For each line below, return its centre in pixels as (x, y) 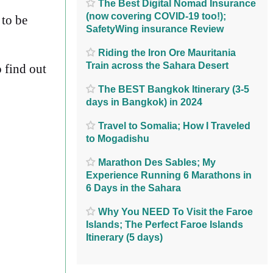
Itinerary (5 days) (124, 237)
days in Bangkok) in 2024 (144, 102)
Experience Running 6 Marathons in (169, 175)
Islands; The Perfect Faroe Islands (165, 224)
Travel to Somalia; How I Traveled (174, 126)
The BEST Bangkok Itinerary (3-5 (174, 89)
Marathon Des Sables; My (157, 162)
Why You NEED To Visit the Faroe (175, 211)
